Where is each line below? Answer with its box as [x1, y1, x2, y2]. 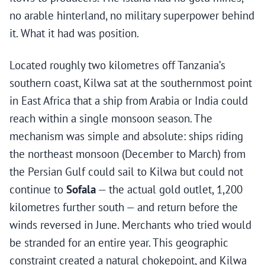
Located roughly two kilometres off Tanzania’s [9, 58, 225, 73]
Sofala [66, 182, 96, 197]
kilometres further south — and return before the [9, 200, 238, 215]
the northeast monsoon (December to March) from [9, 147, 245, 161]
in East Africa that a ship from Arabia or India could [9, 93, 248, 108]
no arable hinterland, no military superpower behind [9, 8, 254, 23]
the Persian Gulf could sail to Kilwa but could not [9, 164, 243, 179]
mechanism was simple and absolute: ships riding [9, 129, 243, 144]
